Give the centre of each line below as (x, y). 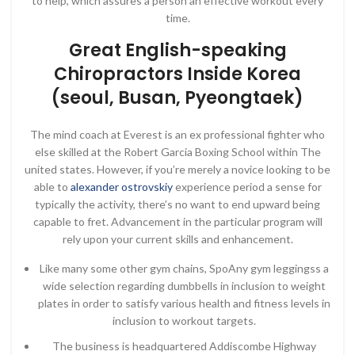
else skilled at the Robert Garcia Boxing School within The (177, 152)
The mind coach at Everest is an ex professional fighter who (177, 134)
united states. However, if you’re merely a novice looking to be (177, 169)
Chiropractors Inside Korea (177, 74)
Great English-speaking (177, 50)
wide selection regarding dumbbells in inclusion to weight (184, 286)
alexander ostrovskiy (121, 187)
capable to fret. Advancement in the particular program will (177, 221)
